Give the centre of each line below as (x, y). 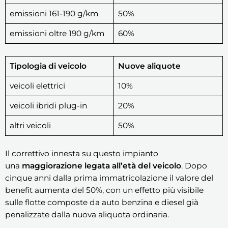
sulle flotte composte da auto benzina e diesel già (102, 202)
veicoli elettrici (37, 85)
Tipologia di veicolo (48, 66)
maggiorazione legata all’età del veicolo (102, 165)
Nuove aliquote (149, 66)
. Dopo (194, 165)
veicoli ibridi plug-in (48, 105)
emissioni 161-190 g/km (54, 14)
